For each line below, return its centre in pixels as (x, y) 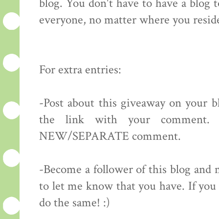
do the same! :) (75, 203)
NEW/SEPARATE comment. (110, 137)
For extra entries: (80, 70)
